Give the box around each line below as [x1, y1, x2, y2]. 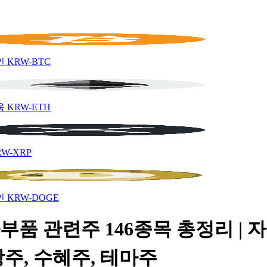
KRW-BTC [7, 57, 51, 67]
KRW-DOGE [7, 193, 59, 203]
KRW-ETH [7, 102, 51, 112]
